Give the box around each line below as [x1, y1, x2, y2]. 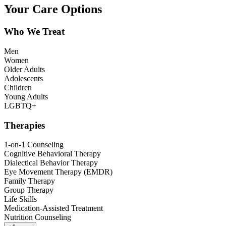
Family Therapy [4, 177, 55, 186]
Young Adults [4, 92, 48, 101]
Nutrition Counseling [4, 213, 71, 222]
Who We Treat [4, 26, 65, 37]
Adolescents [4, 74, 43, 83]
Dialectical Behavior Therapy [4, 158, 98, 167]
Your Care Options [4, 3, 102, 16]
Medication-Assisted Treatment [4, 204, 103, 213]
